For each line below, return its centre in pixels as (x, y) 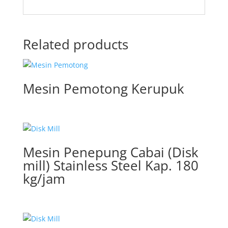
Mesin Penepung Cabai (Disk (110, 152)
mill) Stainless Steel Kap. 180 (110, 166)
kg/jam (44, 179)
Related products (75, 44)
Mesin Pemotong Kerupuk (103, 89)
